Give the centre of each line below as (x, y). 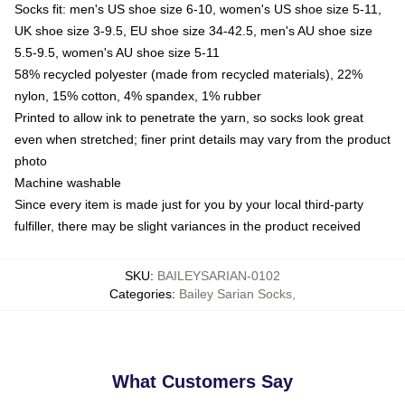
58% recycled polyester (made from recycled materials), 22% (188, 74)
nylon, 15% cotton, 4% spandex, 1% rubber (138, 95)
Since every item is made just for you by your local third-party (189, 204)
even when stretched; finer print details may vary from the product (202, 139)
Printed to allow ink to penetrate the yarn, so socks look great (189, 117)
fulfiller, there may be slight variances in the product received (188, 226)
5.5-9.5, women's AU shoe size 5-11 (117, 52)
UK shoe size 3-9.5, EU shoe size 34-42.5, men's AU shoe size (193, 30)
